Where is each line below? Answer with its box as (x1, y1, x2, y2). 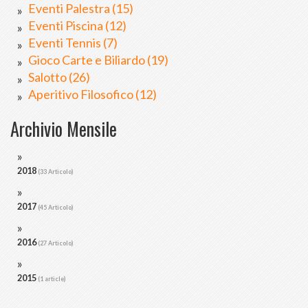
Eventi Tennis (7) (28, 35, 118, 51)
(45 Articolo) (38, 203, 73, 212)
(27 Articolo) (38, 239, 73, 247)
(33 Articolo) (38, 168, 73, 176)
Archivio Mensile (10, 115, 117, 143)
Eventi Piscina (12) (28, 18, 126, 34)
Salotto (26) (28, 69, 90, 85)
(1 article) (38, 275, 65, 283)
